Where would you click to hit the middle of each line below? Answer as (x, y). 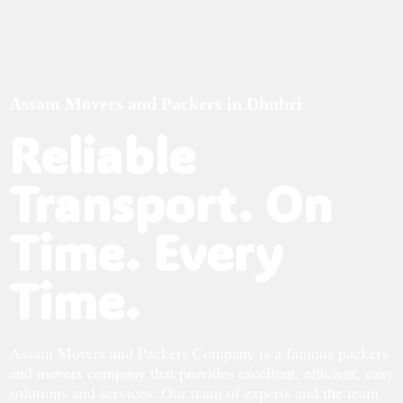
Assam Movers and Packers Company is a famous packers (198, 353)
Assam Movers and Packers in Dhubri (156, 103)
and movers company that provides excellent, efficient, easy (201, 372)
